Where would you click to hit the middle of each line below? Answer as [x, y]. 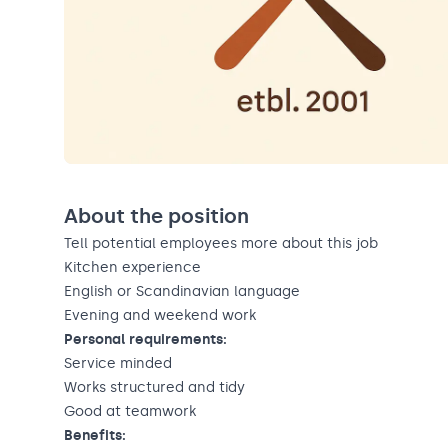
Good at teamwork [130, 412]
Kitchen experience [132, 268]
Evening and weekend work [160, 316]
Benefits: [95, 436]
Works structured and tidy [154, 388]
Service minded [118, 364]
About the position [156, 216]
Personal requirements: [145, 340]
